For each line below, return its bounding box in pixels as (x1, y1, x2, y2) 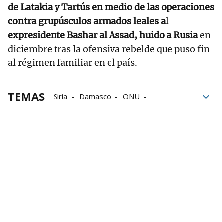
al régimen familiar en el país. (8, 57, 141, 69)
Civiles (54, 119, 75, 129)
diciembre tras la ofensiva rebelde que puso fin (8, 43, 210, 55)
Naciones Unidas (107, 105, 164, 115)
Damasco (79, 91, 111, 102)
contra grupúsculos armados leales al (8, 15, 168, 27)
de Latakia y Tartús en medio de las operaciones (8, 1, 214, 13)
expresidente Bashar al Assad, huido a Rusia (8, 29, 198, 41)
